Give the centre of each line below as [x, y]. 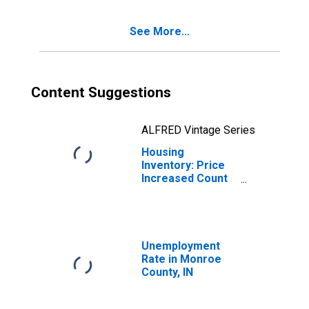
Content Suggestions [101, 92]
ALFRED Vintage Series [198, 130]
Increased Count [185, 178]
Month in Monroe [186, 205]
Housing [163, 152]
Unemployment [181, 246]
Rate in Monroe [181, 259]
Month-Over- [175, 191]
